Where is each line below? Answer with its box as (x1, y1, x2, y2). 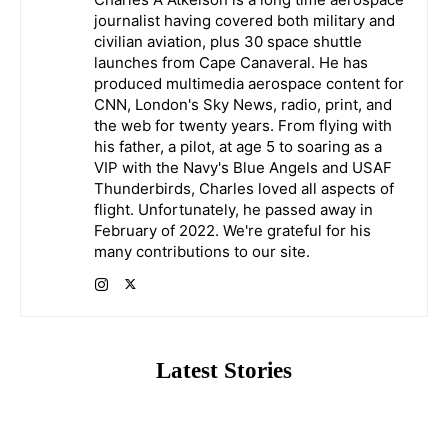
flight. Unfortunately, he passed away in (94, 199, 373, 219)
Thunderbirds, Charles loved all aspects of (94, 178, 394, 198)
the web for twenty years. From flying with (94, 115, 392, 135)
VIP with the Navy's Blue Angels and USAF (94, 157, 392, 177)
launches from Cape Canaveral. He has (94, 52, 368, 72)
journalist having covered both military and (94, 10, 395, 30)
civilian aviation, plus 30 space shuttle (94, 31, 362, 51)
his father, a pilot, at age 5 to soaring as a (94, 136, 382, 156)
